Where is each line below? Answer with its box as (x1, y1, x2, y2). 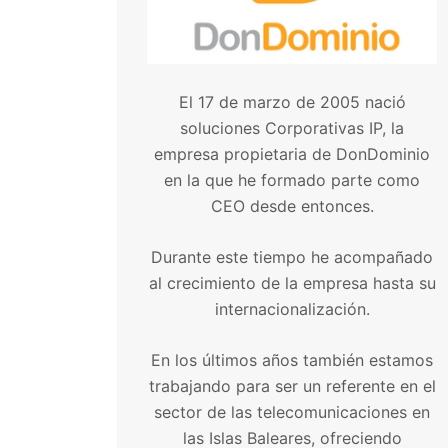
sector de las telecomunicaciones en (154, 402, 430, 422)
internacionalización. (214, 299, 370, 319)
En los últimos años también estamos (151, 350, 433, 370)
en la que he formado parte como (164, 170, 420, 190)
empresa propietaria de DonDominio (154, 144, 430, 164)
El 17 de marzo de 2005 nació (178, 92, 406, 112)
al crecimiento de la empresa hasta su (148, 273, 436, 293)
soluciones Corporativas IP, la (180, 118, 404, 138)
